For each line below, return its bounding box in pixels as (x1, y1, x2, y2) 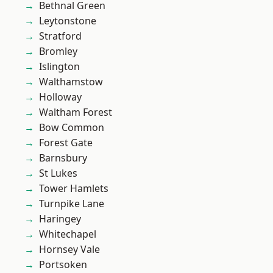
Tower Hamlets (39, 182, 108, 195)
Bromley (39, 44, 77, 58)
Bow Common (39, 121, 104, 134)
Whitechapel (39, 227, 96, 241)
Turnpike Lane (39, 197, 104, 210)
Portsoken (39, 258, 87, 271)
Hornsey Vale (39, 243, 100, 256)
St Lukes (39, 166, 77, 180)
